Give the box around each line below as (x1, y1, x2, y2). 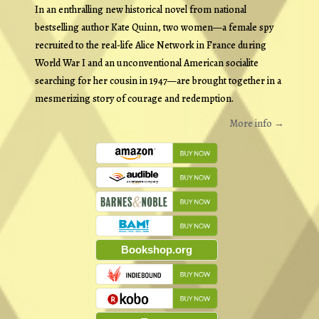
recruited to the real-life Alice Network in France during (34, 38, 266, 52)
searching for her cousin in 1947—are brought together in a (34, 73, 281, 88)
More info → (230, 116, 285, 130)
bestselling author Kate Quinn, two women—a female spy (34, 20, 273, 34)
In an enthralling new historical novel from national (34, 2, 246, 16)
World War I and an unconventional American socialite (34, 56, 258, 70)
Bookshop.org (120, 243, 192, 256)
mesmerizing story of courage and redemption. (34, 91, 234, 105)
